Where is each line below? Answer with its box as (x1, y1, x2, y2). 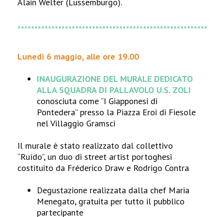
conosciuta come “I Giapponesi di (37, 95, 158, 107)
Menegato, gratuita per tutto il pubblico (37, 196, 185, 207)
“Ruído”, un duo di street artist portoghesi (17, 151, 172, 162)
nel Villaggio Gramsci (37, 118, 116, 129)
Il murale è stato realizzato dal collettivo (17, 140, 173, 151)
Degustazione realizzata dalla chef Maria (37, 185, 190, 196)
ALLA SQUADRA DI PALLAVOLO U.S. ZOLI (37, 84, 191, 95)
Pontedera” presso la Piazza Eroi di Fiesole (37, 107, 196, 118)
